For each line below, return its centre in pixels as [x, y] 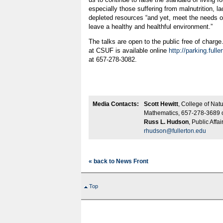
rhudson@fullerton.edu [175, 131]
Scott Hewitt [161, 104]
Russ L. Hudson [166, 122]
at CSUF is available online [129, 51]
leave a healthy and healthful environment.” [151, 27]
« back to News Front [118, 161]
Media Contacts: [116, 104]
